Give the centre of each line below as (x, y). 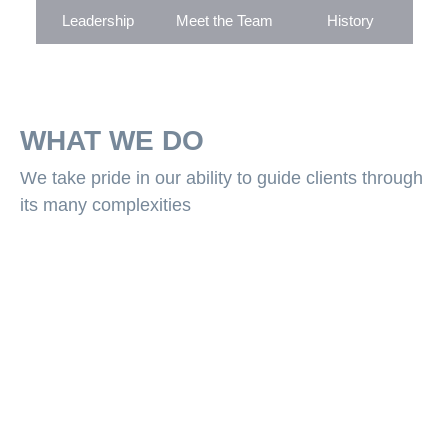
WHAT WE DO (112, 140)
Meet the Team (224, 20)
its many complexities (105, 204)
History (350, 20)
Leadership (97, 20)
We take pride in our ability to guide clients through (221, 177)
